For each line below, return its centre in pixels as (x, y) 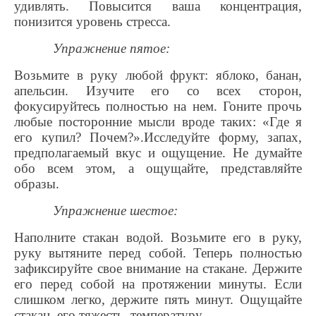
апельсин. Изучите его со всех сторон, (158, 91)
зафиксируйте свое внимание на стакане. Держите (158, 268)
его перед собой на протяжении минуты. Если (158, 284)
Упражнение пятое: (111, 48)
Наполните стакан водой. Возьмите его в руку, (158, 237)
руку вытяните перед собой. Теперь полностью (158, 253)
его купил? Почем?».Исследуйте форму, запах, (158, 137)
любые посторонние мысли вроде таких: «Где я (158, 122)
